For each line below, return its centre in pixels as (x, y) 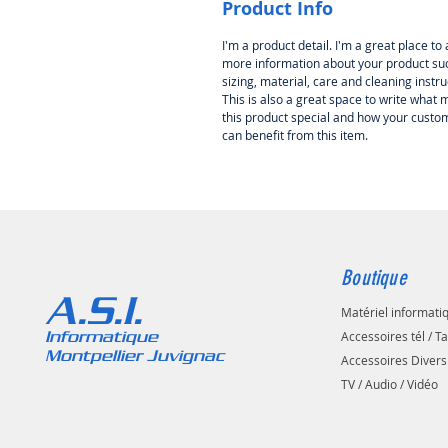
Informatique (99, 336)
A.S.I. (94, 310)
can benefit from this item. (295, 135)
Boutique (374, 278)
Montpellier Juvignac (132, 355)
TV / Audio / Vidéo (390, 384)
